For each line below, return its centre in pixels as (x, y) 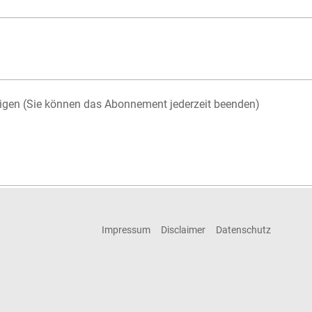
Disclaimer (183, 229)
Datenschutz (243, 229)
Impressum (126, 229)
